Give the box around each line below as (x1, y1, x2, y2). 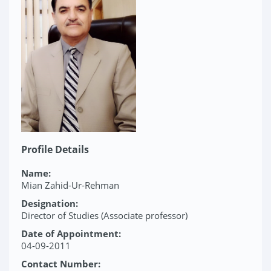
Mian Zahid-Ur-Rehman (21, 179, 119, 191)
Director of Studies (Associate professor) (21, 209, 188, 221)
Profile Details (21, 143, 89, 156)
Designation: (21, 197, 78, 209)
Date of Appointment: (21, 227, 121, 240)
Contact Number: (21, 258, 100, 270)
